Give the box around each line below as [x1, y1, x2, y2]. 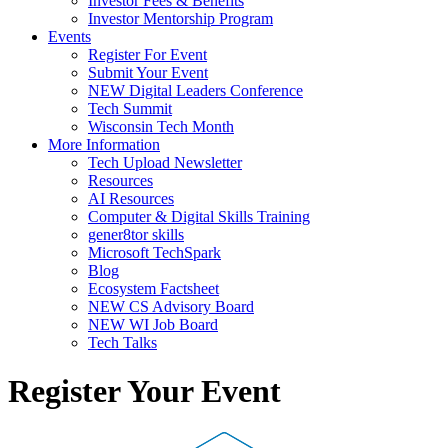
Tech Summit [88, 100, 172, 117]
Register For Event [88, 46, 207, 63]
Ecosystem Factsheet [88, 280, 219, 297]
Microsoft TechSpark [88, 244, 221, 261]
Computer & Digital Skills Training [88, 208, 310, 225]
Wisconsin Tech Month [88, 118, 234, 135]
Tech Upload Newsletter [88, 154, 242, 171]
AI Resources [88, 190, 174, 207]
